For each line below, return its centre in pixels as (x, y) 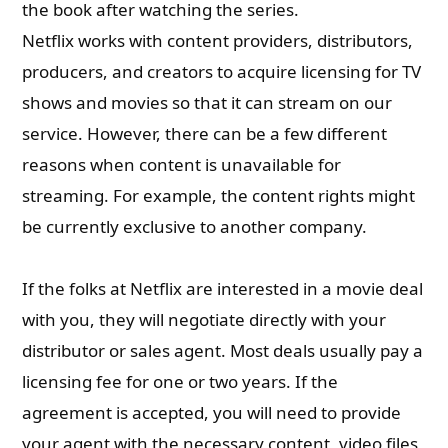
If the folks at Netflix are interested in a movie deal (223, 288)
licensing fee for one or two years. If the (180, 381)
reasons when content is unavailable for (182, 164)
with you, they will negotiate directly (165, 319)
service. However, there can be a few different (205, 133)
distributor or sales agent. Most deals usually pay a (223, 350)
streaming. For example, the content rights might (219, 195)
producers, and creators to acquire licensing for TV (222, 71)
